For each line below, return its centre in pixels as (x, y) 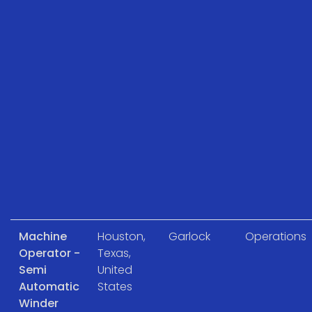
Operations (276, 236)
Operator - (49, 253)
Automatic (49, 286)
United (115, 270)
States (115, 286)
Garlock (189, 236)
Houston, (122, 236)
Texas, (114, 253)
